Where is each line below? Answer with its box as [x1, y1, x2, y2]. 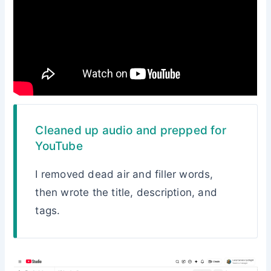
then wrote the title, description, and [35, 186, 218, 199]
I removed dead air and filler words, [35, 168, 214, 181]
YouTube [35, 139, 83, 154]
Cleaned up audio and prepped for [35, 123, 226, 138]
